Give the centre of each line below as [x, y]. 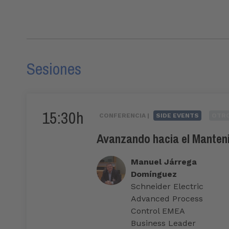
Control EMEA [158, 211]
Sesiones [54, 69]
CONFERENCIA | [125, 116]
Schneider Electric [167, 187]
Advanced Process [167, 199]
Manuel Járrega [164, 162]
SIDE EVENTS [177, 116]
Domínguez [154, 174]
